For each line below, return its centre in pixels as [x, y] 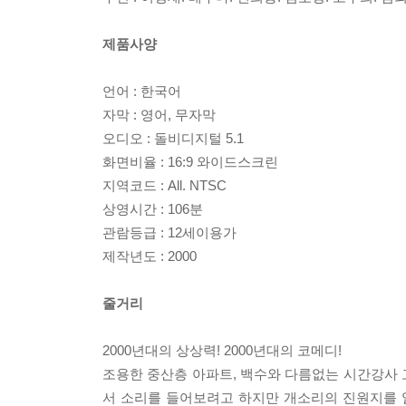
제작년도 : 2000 [150, 256]
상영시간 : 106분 [153, 209]
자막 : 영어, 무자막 [159, 115]
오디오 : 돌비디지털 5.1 [173, 138]
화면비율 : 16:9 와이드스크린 [190, 162]
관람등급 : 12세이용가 [169, 232]
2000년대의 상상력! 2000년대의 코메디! [222, 350]
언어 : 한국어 [142, 91]
